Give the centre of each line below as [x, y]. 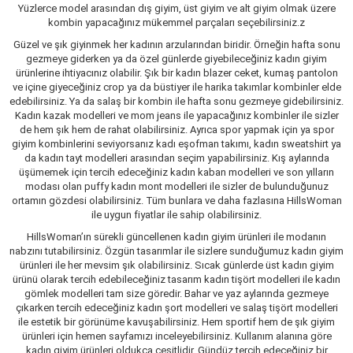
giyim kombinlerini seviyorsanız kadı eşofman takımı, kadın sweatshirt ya [176, 144]
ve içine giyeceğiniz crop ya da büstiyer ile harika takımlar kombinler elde [176, 87]
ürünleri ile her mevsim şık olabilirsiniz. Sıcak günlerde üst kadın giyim [176, 266]
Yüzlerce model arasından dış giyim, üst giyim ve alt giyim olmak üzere [176, 9]
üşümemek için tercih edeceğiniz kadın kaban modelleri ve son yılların [176, 173]
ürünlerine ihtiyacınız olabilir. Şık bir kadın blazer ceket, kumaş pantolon [176, 73]
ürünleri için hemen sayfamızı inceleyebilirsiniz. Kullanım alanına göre [176, 336]
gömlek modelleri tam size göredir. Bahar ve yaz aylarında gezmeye [176, 294]
